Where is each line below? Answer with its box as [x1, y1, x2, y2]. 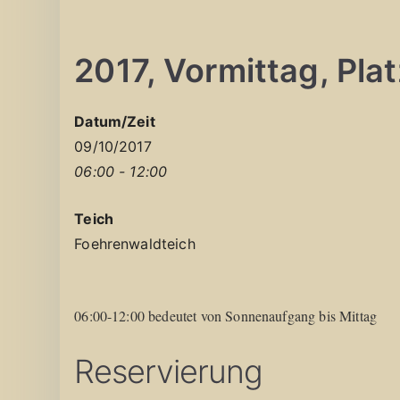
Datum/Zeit [74, 112, 155, 130]
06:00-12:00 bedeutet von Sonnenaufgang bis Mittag [74, 305, 378, 325]
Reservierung [74, 351, 263, 391]
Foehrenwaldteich [74, 234, 196, 253]
